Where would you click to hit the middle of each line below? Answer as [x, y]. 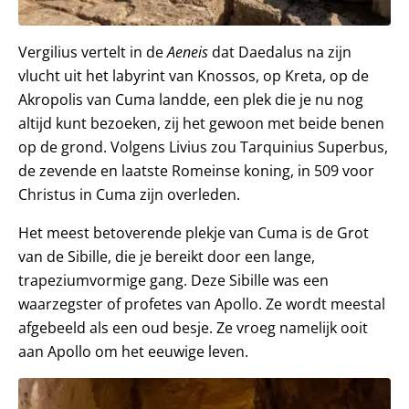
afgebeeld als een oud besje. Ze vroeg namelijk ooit [193, 328]
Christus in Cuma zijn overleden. [129, 194]
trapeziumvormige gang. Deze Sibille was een [173, 280]
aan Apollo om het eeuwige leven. [133, 351]
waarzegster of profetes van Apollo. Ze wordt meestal [202, 304]
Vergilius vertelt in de [93, 52]
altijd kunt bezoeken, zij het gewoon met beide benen [201, 123]
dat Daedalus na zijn [280, 52]
